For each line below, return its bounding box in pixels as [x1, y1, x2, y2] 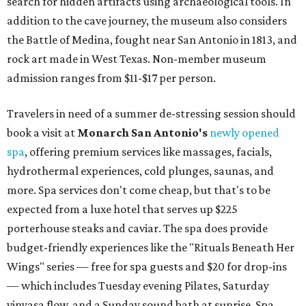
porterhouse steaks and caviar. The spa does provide [7, 221, 268, 235]
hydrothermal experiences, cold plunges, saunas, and [7, 163, 274, 178]
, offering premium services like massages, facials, [25, 144, 272, 158]
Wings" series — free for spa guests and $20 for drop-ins [7, 259, 287, 273]
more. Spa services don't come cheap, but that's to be [7, 182, 270, 197]
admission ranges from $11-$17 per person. [7, 70, 216, 85]
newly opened [210, 125, 279, 139]
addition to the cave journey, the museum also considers [7, 13, 287, 27]
